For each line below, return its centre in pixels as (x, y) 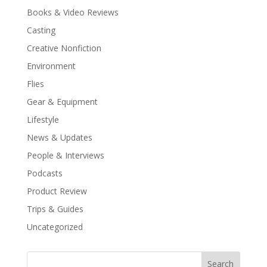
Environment (51, 66)
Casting (41, 30)
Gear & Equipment (62, 102)
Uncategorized (55, 227)
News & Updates (59, 137)
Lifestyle (43, 119)
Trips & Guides (55, 209)
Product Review (57, 191)
